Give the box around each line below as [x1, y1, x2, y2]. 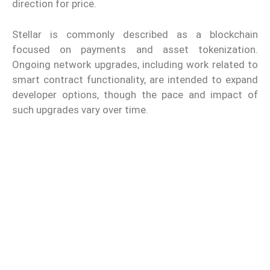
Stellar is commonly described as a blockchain [12, 28, 258, 40]
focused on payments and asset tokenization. [12, 43, 258, 55]
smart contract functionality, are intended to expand [12, 73, 258, 86]
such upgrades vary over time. [12, 103, 148, 116]
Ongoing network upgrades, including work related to [12, 58, 258, 71]
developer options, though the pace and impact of [12, 88, 258, 101]
